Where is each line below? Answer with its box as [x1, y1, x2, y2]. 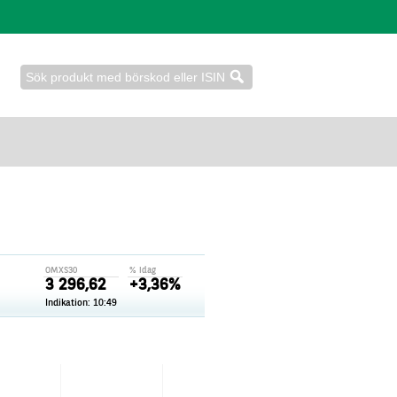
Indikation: [45, 299, 93, 308]
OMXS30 [45, 266, 77, 275]
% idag [129, 266, 156, 275]
